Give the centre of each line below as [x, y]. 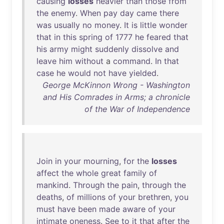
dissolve [147, 49]
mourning [101, 161]
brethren [154, 197]
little [148, 25]
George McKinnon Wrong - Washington [116, 85]
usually [67, 25]
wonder [173, 25]
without [89, 61]
